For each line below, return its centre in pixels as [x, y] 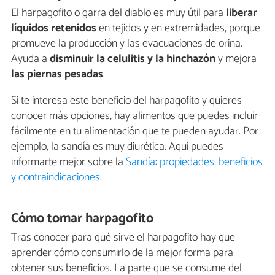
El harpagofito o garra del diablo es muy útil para [118, 13]
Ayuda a [29, 59]
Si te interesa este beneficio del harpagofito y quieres [126, 101]
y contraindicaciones [56, 178]
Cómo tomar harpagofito [83, 219]
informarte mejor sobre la [68, 162]
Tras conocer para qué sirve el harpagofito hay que [123, 237]
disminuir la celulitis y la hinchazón [133, 59]
